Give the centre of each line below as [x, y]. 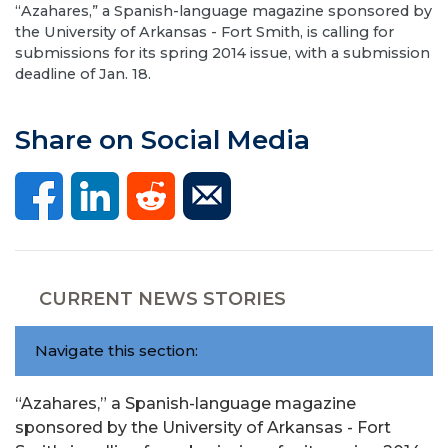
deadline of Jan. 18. [83, 74]
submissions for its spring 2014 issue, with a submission [222, 53]
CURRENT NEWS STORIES [162, 299]
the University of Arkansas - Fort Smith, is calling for [204, 32]
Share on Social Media [162, 140]
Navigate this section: [116, 350]
